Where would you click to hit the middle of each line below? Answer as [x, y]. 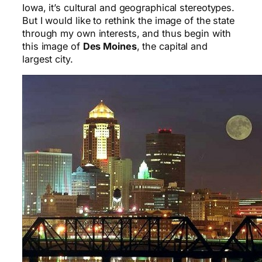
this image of [53, 46]
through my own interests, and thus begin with [127, 33]
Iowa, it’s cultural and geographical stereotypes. [129, 7]
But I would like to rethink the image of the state [128, 20]
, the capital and [172, 46]
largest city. [48, 59]
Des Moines [110, 46]
